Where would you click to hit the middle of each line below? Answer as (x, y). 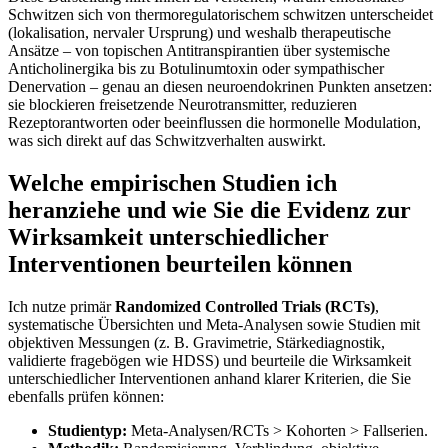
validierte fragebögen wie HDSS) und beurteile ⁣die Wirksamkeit (209, 361)
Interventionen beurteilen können (180, 264)
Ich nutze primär (61, 307)
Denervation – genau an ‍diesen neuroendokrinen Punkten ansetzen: (220, 87)
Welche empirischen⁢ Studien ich (172, 183)
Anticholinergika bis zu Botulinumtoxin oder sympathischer (196, 69)
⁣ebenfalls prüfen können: (86, 397)
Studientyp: (87, 431)
